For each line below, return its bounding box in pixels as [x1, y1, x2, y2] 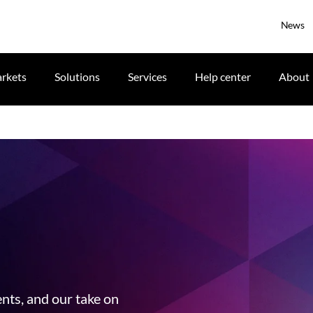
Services [128, 70, 167, 83]
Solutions [54, 70, 100, 83]
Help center [195, 70, 251, 83]
